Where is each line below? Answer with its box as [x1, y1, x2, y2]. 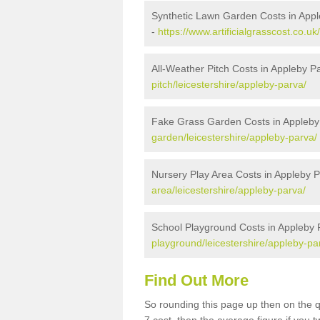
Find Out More [144, 271, 249, 289]
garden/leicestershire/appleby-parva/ [151, 131, 317, 143]
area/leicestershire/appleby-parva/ [151, 184, 306, 196]
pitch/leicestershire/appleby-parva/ [151, 79, 306, 90]
